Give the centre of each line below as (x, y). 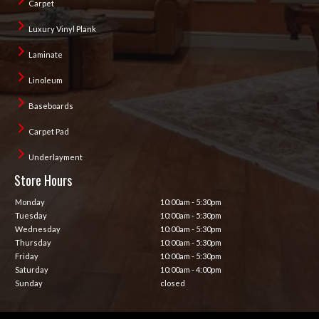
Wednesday (38, 229)
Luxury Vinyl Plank (62, 28)
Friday (27, 256)
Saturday (32, 269)
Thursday (33, 242)
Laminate (46, 54)
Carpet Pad (49, 131)
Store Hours (43, 180)
